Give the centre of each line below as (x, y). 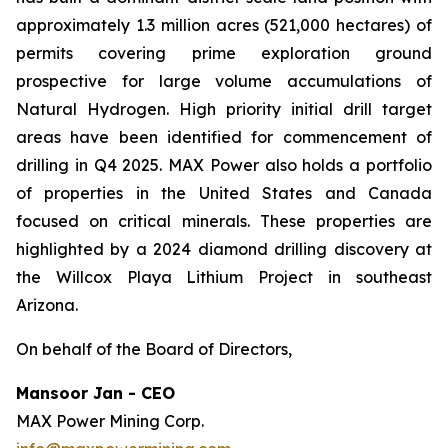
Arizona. (47, 305)
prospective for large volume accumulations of (224, 81)
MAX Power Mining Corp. (110, 421)
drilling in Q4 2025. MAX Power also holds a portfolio (224, 165)
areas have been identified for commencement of (224, 137)
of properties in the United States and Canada (224, 193)
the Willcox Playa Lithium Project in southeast (224, 277)
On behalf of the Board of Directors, (154, 349)
